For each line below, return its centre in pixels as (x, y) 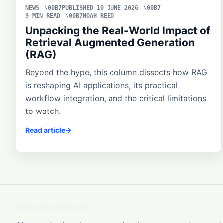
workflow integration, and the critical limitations (116, 98)
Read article (45, 130)
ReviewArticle (54, 207)
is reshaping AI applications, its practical (102, 85)
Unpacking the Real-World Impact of (118, 31)
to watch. (43, 111)
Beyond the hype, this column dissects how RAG (116, 72)
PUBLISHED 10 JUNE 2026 (100, 8)
